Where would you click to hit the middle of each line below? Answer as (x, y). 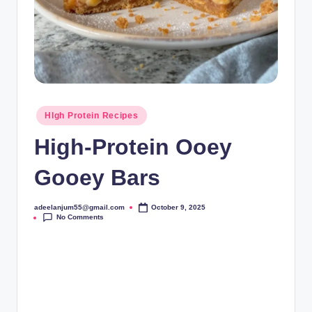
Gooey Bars (97, 178)
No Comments (80, 217)
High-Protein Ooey (133, 147)
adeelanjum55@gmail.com (79, 207)
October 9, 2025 (179, 207)
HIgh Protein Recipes (92, 116)
